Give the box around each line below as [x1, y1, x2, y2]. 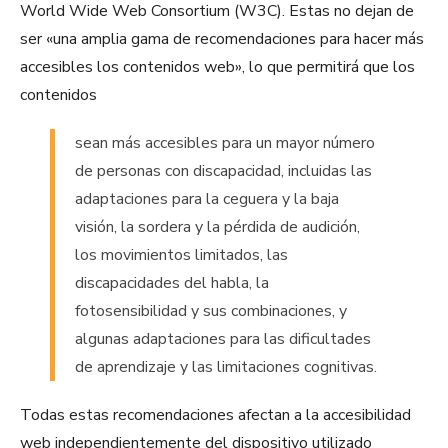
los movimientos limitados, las [75, 244, 288, 267]
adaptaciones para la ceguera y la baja [75, 188, 339, 211]
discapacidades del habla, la [75, 272, 269, 295]
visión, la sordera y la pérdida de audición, [75, 216, 360, 239]
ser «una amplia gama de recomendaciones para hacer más [20, 28, 424, 51]
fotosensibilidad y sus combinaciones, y [75, 300, 347, 323]
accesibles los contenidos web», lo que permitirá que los [20, 56, 415, 79]
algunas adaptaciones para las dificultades [75, 328, 371, 351]
